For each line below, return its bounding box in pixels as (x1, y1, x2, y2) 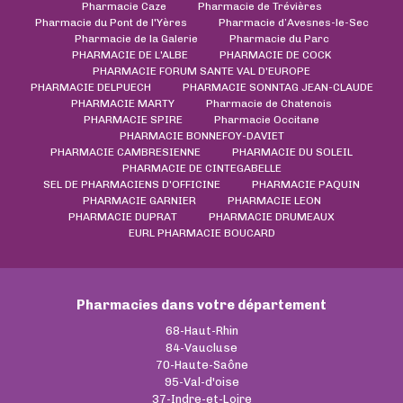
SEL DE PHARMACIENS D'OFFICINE (43, 177, 220, 191)
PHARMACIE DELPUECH (30, 80, 151, 94)
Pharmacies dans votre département (76, 296, 327, 313)
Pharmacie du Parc (228, 31, 329, 45)
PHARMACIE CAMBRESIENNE (50, 145, 201, 158)
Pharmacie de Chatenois (206, 96, 332, 110)
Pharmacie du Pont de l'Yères (34, 15, 187, 29)
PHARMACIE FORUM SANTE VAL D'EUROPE (93, 64, 310, 77)
